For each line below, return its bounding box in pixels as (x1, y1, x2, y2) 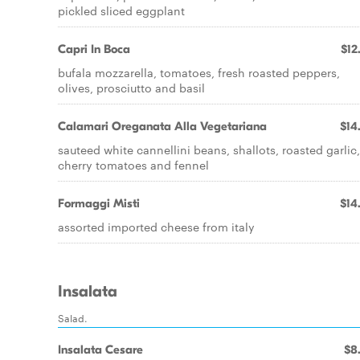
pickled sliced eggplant (58, 2, 185, 18)
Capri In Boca (58, 42, 130, 56)
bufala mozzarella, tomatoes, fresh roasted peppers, (58, 64, 340, 80)
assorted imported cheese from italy (58, 219, 255, 235)
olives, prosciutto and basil (58, 80, 205, 96)
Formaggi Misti (58, 196, 140, 211)
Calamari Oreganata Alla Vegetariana (58, 119, 267, 133)
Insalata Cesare (58, 342, 143, 357)
